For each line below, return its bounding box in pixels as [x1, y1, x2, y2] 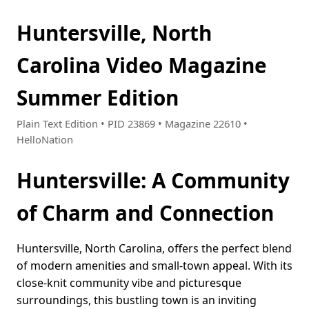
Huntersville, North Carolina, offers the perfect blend [17, 241, 292, 257]
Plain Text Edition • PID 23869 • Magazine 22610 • [17, 117, 248, 131]
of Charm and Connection [17, 199, 274, 228]
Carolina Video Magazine [17, 51, 266, 79]
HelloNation [17, 132, 73, 147]
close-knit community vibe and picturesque [17, 275, 241, 291]
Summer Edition [17, 83, 179, 112]
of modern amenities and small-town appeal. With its [17, 258, 292, 274]
